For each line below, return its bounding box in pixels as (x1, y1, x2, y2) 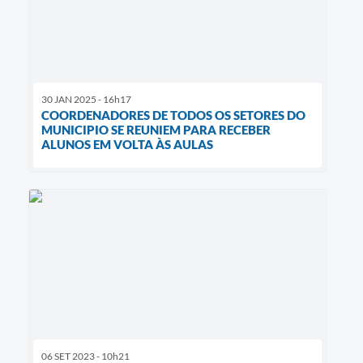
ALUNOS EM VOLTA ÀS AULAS (41, 137, 213, 152)
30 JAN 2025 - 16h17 (41, 93, 131, 106)
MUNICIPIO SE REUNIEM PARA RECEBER (41, 122, 271, 138)
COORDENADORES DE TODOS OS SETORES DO (41, 108, 305, 123)
